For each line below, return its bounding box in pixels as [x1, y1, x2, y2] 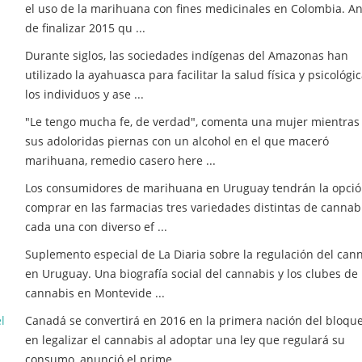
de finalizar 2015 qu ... [25, 20, 145, 36]
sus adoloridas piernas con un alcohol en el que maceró [25, 133, 329, 149]
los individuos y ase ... [25, 86, 144, 102]
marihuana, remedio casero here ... [25, 153, 216, 168]
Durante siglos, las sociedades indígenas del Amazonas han [25, 48, 348, 63]
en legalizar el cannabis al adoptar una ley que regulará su [25, 332, 345, 347]
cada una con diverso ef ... [25, 219, 167, 234]
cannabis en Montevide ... [25, 285, 165, 301]
